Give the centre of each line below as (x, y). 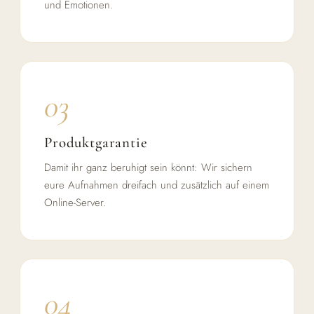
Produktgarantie (96, 142)
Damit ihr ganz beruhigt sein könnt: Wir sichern (148, 167)
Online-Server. (75, 202)
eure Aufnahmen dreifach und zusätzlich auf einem (157, 185)
